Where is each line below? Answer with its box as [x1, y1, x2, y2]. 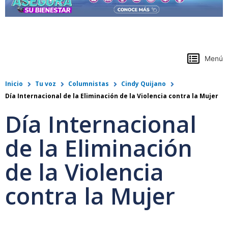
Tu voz [35, 79, 56, 89]
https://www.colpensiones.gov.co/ [5, 30, 153, 43]
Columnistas [68, 79, 109, 89]
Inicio [5, 79, 23, 89]
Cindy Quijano [121, 79, 166, 89]
